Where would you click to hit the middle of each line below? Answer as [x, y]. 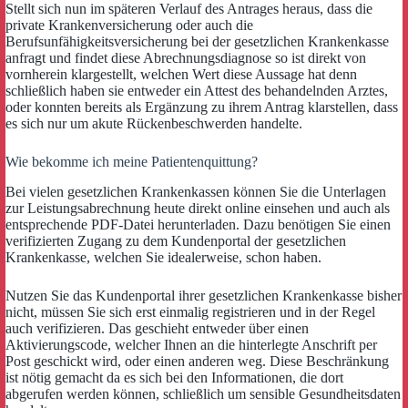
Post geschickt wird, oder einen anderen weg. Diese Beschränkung [197, 361]
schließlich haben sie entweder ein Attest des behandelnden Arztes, [197, 90]
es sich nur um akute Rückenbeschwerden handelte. [154, 123]
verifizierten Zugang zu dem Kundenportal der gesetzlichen [176, 240]
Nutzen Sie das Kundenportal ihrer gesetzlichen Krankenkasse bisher [204, 295]
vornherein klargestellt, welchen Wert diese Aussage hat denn [181, 74]
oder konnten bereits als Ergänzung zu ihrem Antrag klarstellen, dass [202, 107]
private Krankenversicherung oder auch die [129, 25]
